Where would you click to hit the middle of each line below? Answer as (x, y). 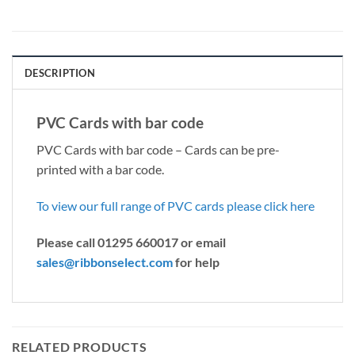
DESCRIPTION (60, 73)
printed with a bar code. (100, 170)
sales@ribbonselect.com (105, 261)
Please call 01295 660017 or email (131, 242)
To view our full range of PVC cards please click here (176, 205)
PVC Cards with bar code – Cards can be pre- (158, 150)
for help (196, 261)
